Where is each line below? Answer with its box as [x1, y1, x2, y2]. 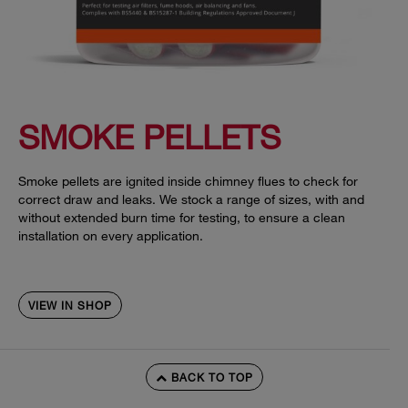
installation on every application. [18, 228, 203, 244]
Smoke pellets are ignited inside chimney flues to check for [18, 173, 358, 189]
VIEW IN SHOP [28, 298, 112, 313]
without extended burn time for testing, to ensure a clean [18, 209, 345, 226]
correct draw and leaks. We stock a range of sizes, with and [18, 191, 364, 208]
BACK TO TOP [167, 369, 253, 384]
